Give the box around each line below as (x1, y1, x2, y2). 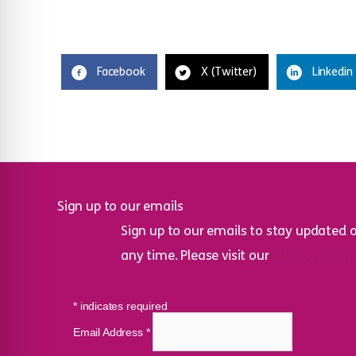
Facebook (97, 64, 145, 79)
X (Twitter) (200, 64, 257, 79)
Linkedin (311, 64, 353, 79)
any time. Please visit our (121, 247, 273, 265)
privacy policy (272, 247, 354, 265)
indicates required (76, 300, 168, 313)
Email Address (73, 326, 146, 339)
